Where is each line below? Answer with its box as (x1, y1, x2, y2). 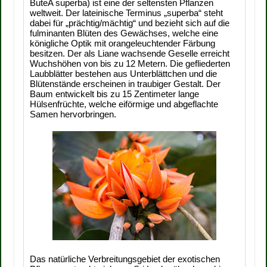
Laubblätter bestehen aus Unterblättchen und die (30, 69, 218, 79)
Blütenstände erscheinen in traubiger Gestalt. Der (30, 79, 221, 89)
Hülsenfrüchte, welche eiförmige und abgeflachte (30, 99, 219, 109)
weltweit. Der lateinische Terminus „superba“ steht (30, 8, 223, 18)
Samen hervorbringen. (30, 109, 119, 119)
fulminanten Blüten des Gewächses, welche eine (30, 28, 219, 38)
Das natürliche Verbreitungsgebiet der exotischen (30, 254, 221, 264)
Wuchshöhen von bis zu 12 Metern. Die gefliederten (30, 58, 231, 69)
